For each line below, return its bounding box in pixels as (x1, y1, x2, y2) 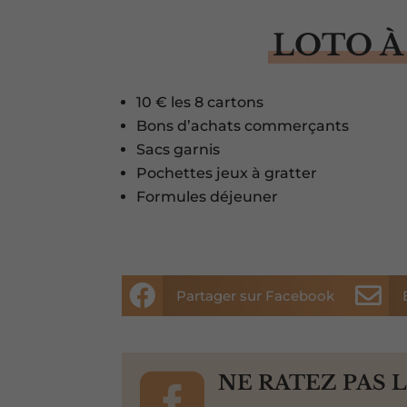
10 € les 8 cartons (136, 94, 264, 112)
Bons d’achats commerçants (136, 117, 350, 135)
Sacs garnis (136, 141, 221, 159)
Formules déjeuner (136, 188, 279, 206)
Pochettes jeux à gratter (136, 164, 318, 183)
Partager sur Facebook (176, 287, 335, 304)
